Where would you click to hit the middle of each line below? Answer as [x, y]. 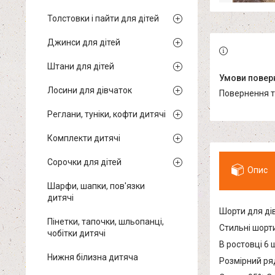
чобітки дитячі [76, 233]
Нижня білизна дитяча [93, 257]
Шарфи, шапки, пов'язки [96, 186]
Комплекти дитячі [84, 138]
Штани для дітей [81, 66]
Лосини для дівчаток [90, 90]
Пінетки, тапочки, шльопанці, [106, 222]
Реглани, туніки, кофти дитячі [107, 114]
